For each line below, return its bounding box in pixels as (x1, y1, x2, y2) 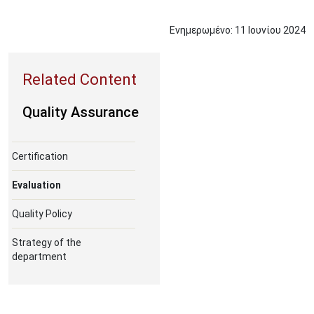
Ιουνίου (246, 25, 283, 36)
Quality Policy (12, 208, 72, 219)
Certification (12, 151, 68, 162)
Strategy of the (12, 237, 81, 248)
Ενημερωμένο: (170, 25, 233, 36)
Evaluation (12, 179, 61, 191)
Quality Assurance (22, 104, 139, 121)
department (12, 251, 67, 262)
